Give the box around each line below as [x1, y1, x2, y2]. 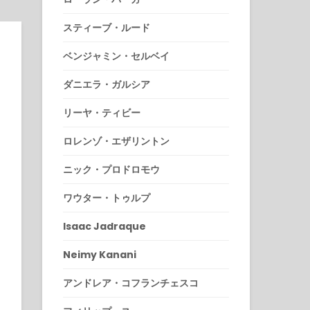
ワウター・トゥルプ [63, 190, 150, 205]
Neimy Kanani [63, 247, 136, 262]
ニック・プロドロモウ [63, 162, 160, 176]
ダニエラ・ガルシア [63, 77, 150, 91]
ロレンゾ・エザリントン [63, 134, 170, 148]
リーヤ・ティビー [63, 105, 140, 120]
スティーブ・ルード [63, 20, 150, 35]
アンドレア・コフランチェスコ [63, 275, 199, 290]
